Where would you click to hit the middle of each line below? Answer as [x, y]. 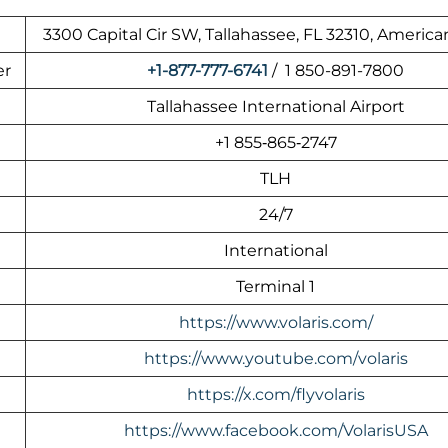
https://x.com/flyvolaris [275, 395]
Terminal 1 [275, 287]
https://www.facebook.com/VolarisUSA [275, 431]
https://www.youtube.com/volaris [275, 359]
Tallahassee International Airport [275, 107]
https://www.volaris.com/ [275, 323]
